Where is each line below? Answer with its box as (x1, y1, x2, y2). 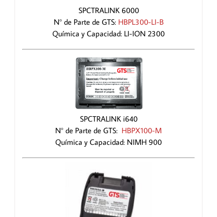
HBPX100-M (122, 125, 162, 136)
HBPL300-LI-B (118, 16, 164, 27)
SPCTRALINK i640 (79, 114, 138, 124)
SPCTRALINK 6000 (78, 5, 139, 15)
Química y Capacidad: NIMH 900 (55, 137, 162, 147)
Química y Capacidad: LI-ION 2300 (52, 28, 165, 38)
